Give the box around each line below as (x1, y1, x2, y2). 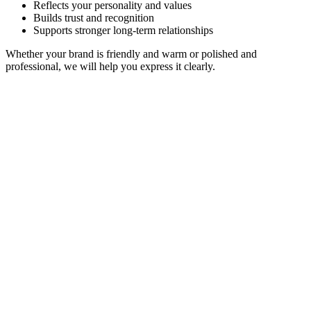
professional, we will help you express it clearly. (6, 60, 215, 72)
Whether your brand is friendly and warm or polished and (6, 47, 257, 60)
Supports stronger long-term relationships (33, 24, 213, 36)
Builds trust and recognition (33, 11, 154, 24)
